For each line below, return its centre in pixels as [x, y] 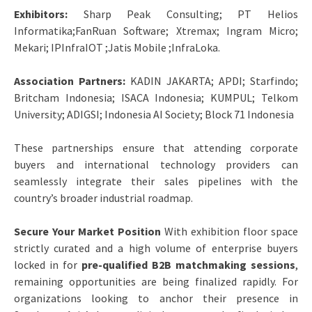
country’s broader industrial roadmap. [103, 197]
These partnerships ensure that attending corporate [156, 147]
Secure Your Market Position [87, 231]
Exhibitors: [49, 14]
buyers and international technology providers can [156, 164]
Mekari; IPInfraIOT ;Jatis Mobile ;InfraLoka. [117, 47]
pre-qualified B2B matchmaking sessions [188, 264]
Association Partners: [72, 80]
